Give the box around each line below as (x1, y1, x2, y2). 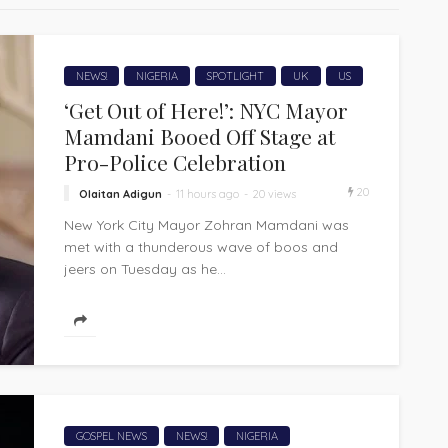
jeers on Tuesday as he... (64, 259, 226, 278)
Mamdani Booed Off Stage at (64, 122, 335, 151)
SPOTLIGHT (207, 69, 264, 84)
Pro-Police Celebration (64, 148, 286, 177)
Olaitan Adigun (79, 186, 162, 201)
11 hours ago (176, 186, 239, 201)
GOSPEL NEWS (76, 429, 147, 444)
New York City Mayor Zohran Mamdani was (64, 215, 349, 234)
